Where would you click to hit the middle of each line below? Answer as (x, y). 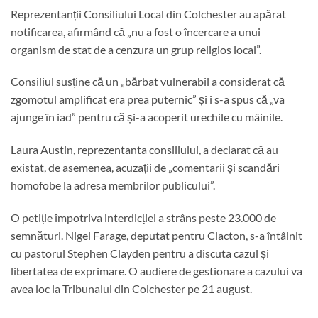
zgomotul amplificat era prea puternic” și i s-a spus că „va (148, 99)
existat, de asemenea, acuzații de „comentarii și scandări (145, 168)
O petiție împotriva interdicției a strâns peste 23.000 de (143, 217)
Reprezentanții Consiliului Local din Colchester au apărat (148, 13)
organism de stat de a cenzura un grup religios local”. (136, 49)
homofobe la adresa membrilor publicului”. (113, 185)
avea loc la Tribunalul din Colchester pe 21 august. (131, 288)
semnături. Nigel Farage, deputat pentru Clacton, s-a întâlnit (157, 235)
